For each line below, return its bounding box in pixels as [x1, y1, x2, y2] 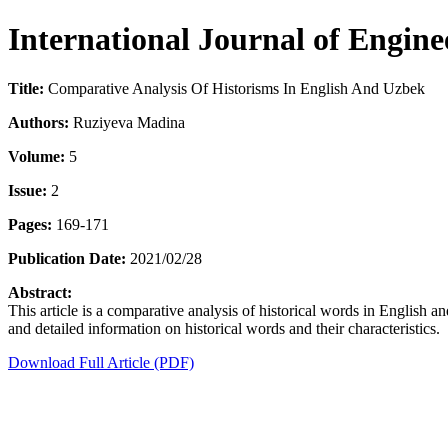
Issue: [8, 181, 47, 199]
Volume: [8, 147, 65, 165]
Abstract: [8, 283, 72, 301]
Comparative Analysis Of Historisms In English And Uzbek [44, 79, 425, 97]
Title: [8, 79, 44, 97]
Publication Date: [8, 249, 126, 267]
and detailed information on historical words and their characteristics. [8, 319, 440, 337]
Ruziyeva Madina [69, 113, 185, 131]
